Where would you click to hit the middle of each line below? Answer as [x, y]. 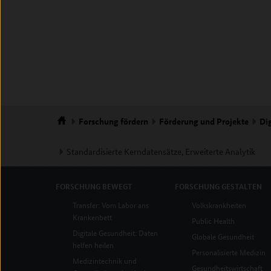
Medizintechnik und [105, 260]
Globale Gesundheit [223, 236]
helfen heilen [93, 245]
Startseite [73, 131]
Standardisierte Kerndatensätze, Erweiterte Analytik [161, 151]
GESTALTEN [241, 186]
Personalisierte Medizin [228, 252]
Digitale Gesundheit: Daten [115, 233]
